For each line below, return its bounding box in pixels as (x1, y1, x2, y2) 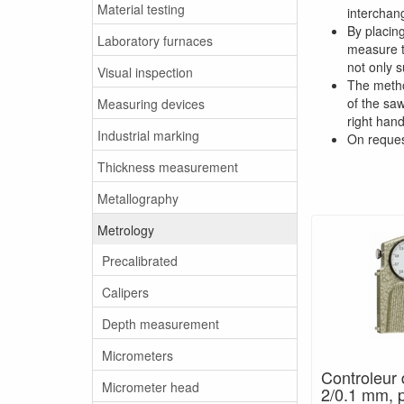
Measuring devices (97, 94, 205, 113)
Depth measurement (102, 314, 219, 333)
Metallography (97, 188, 179, 207)
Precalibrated (102, 251, 178, 270)
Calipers (102, 282, 149, 301)
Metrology (97, 220, 154, 239)
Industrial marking (97, 125, 199, 144)
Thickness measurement (97, 157, 238, 176)
